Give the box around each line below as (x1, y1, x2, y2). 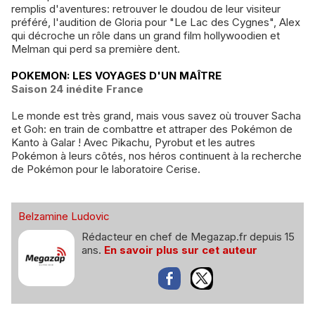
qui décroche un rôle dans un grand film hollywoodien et (11, 28, 280, 42)
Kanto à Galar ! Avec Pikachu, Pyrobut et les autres (11, 135, 255, 149)
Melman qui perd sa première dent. (11, 41, 180, 56)
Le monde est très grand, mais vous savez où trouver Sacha (11, 108, 301, 122)
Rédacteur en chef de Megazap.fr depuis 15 (82, 229, 295, 243)
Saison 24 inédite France (11, 82, 143, 96)
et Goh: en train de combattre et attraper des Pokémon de (11, 122, 292, 136)
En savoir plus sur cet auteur (104, 243, 257, 257)
